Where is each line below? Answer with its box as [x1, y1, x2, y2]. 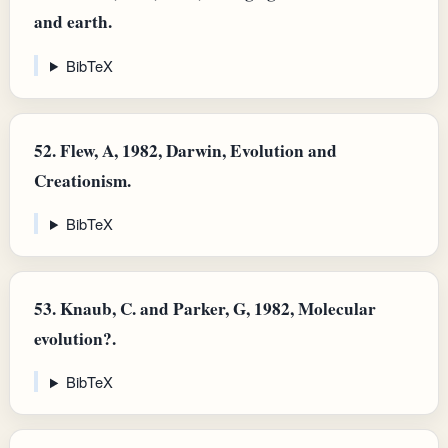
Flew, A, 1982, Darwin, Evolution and [56, 137, 337, 163]
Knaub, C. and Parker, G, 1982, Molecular [56, 295, 376, 321]
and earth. [34, 9, 112, 35]
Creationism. [34, 167, 131, 193]
